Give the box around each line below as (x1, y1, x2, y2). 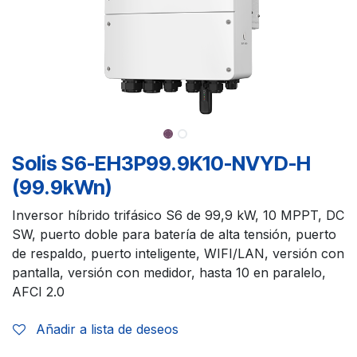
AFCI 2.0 (12, 284, 65, 300)
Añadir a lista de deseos (36, 321, 178, 338)
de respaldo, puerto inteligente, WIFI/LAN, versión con (12, 245, 344, 262)
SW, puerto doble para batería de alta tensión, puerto (12, 226, 336, 243)
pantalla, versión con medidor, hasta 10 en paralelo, (12, 265, 326, 281)
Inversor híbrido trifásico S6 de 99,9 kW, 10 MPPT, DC (12, 207, 344, 224)
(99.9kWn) (12, 175, 112, 200)
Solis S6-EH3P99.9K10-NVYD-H (12, 151, 311, 176)
